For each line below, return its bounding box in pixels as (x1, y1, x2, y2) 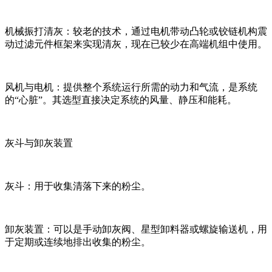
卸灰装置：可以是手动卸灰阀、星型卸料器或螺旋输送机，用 (5, 223, 267, 234)
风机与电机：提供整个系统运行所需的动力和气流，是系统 (5, 81, 257, 92)
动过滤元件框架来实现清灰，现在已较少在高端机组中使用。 (5, 38, 267, 49)
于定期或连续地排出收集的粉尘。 (5, 236, 151, 247)
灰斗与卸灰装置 (5, 137, 73, 148)
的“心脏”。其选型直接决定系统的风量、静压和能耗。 (5, 94, 237, 105)
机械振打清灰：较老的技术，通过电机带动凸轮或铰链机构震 (5, 25, 267, 36)
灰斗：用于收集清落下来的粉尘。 (5, 180, 151, 191)
